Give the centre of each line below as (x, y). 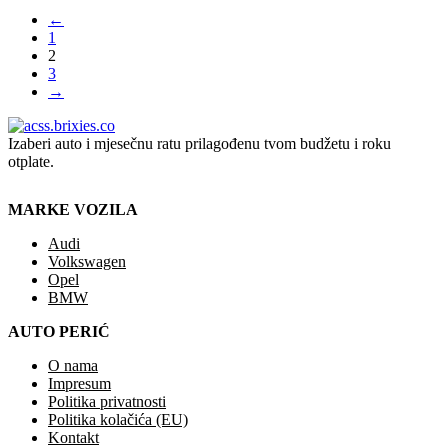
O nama (73, 365)
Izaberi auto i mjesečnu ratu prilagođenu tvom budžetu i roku (199, 144)
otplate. (31, 162)
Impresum (79, 383)
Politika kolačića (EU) (118, 419)
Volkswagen (87, 261)
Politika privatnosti (107, 401)
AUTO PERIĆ (59, 331)
